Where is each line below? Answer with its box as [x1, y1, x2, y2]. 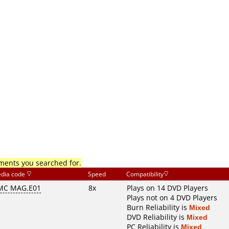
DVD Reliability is [127, 212, 187, 222]
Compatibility [126, 170, 164, 178]
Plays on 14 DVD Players [127, 183, 208, 193]
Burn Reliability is [127, 202, 189, 212]
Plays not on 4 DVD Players [127, 193, 217, 202]
